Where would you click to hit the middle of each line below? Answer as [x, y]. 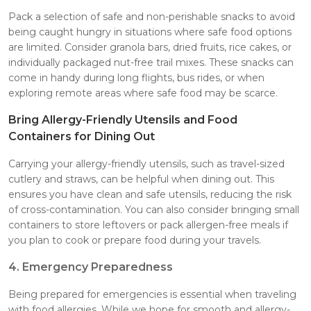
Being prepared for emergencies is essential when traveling [152, 294]
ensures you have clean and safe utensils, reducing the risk [150, 194]
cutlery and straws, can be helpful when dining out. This [141, 179]
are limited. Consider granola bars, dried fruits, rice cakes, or [150, 47]
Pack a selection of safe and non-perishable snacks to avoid [152, 16]
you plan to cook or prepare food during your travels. [135, 240]
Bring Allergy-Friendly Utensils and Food [123, 119]
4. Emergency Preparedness [91, 267]
